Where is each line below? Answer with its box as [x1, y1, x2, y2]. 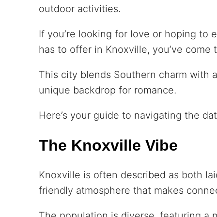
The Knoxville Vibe [39, 136, 178, 154]
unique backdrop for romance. [39, 84, 176, 96]
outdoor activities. [39, 3, 121, 15]
